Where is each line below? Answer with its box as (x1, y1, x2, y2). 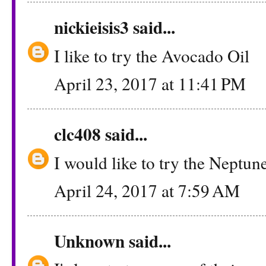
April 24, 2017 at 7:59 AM (54, 178, 240, 202)
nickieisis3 (54, 14, 129, 40)
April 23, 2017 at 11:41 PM (54, 72, 246, 96)
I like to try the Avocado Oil (54, 43, 249, 67)
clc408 (54, 121, 101, 147)
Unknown (54, 228, 125, 254)
